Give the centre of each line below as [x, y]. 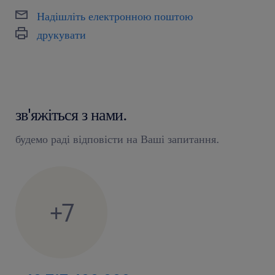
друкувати [61, 34]
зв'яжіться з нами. [71, 114]
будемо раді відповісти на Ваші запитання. [117, 138]
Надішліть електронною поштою [115, 16]
